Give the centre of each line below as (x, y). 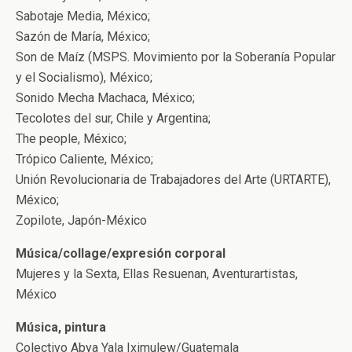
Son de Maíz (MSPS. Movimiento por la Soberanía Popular (176, 57)
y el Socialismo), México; (84, 77)
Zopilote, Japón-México (81, 220)
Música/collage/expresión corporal (121, 253)
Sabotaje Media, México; (83, 16)
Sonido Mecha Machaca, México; (105, 98)
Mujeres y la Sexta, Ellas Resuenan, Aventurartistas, (157, 274)
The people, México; (71, 139)
